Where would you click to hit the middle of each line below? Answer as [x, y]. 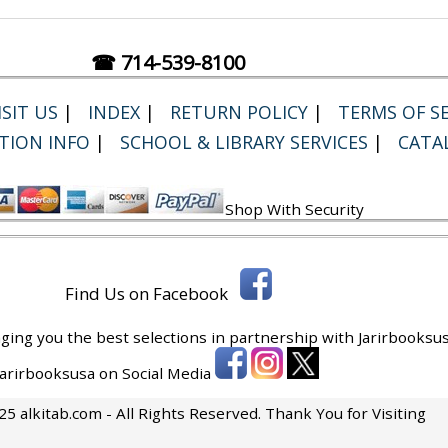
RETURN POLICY [239, 112]
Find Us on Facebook [152, 293]
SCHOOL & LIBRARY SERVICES [244, 142]
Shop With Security [295, 209]
